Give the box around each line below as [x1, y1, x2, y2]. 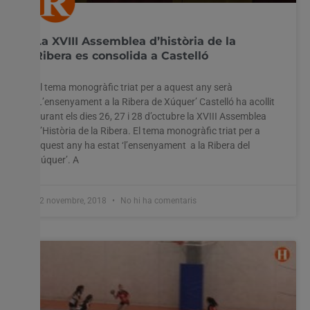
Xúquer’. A [35, 154, 79, 165]
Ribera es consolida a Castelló [35, 48, 208, 62]
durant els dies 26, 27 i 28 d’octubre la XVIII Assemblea [35, 110, 266, 122]
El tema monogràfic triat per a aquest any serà [35, 81, 232, 93]
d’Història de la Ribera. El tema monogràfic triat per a [35, 125, 260, 136]
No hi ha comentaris [118, 195, 197, 206]
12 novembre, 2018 [35, 195, 109, 206]
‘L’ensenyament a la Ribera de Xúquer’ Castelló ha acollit [35, 95, 275, 107]
